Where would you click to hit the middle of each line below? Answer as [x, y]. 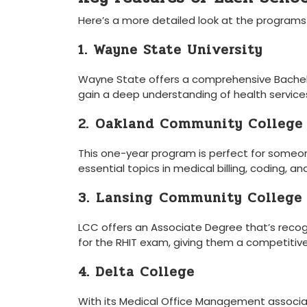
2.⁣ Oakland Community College [191, 124]
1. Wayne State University [170, 50]
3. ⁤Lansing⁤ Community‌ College [190, 198]
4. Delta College [136, 272]
